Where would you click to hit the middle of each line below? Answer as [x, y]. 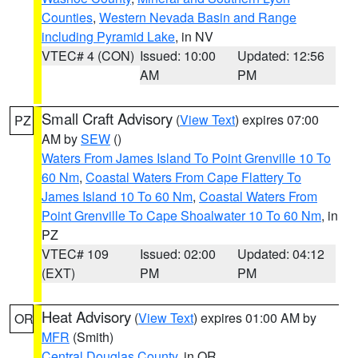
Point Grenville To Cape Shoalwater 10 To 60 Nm [181, 215]
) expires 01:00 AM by [255, 318]
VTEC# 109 [75, 254]
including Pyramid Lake [108, 36]
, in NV [194, 36]
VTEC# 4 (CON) [88, 56]
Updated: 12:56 [281, 56]
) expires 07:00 [277, 119]
